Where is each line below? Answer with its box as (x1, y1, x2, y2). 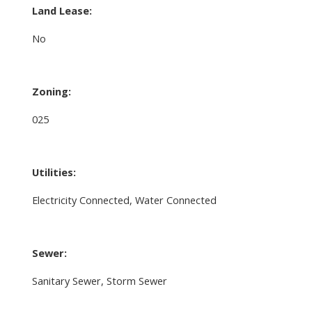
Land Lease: (31, 3, 92, 17)
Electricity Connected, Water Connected (31, 192, 217, 207)
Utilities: (31, 164, 76, 179)
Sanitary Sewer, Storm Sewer (31, 273, 167, 288)
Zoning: (31, 84, 71, 98)
